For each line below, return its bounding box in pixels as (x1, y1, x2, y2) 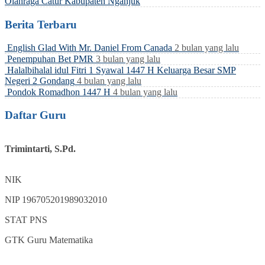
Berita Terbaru (5, 18, 77, 31)
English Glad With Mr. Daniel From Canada (7, 42, 172, 53)
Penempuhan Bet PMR (7, 53, 93, 64)
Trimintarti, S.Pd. (5, 144, 76, 154)
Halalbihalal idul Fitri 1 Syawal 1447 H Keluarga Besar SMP (7, 64, 236, 75)
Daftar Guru (5, 109, 66, 122)
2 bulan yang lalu (174, 42, 239, 53)
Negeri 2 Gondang (5, 75, 75, 86)
